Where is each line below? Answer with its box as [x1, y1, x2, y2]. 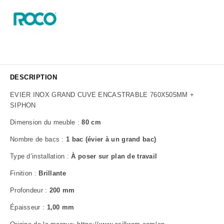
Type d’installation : [10, 152, 71, 160]
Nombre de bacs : [10, 135, 66, 143]
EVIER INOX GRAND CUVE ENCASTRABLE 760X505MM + [10, 91, 194, 99]
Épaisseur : [10, 203, 47, 211]
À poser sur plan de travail [71, 152, 157, 160]
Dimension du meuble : [10, 118, 82, 126]
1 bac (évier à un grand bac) [65, 135, 156, 143]
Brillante [38, 169, 66, 177]
